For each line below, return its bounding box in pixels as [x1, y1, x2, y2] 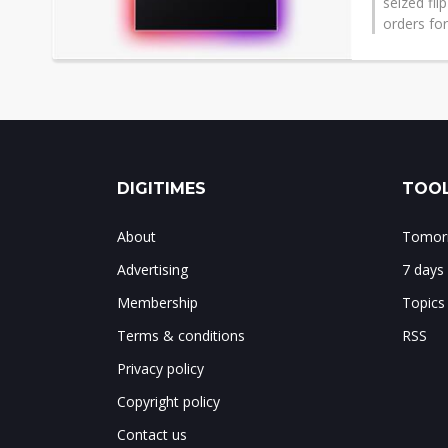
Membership [117, 293, 198, 312]
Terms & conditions [117, 326, 245, 345]
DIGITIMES [117, 179, 206, 198]
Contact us [117, 425, 187, 444]
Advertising [117, 260, 188, 279]
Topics [402, 293, 445, 312]
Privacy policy [117, 359, 204, 378]
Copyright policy [117, 392, 220, 411]
